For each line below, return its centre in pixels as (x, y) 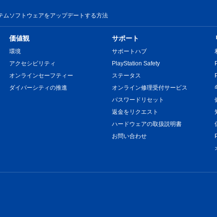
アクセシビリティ (32, 63)
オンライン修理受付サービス (149, 88)
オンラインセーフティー (41, 76)
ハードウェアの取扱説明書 (147, 124)
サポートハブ (129, 51)
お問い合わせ (129, 136)
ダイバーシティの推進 (38, 88)
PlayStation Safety (136, 63)
